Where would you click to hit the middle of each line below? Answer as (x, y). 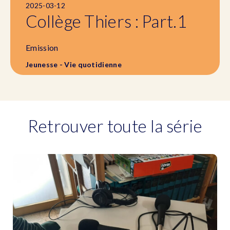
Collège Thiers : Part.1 (106, 21)
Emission (42, 47)
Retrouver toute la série (115, 126)
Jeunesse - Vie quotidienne (74, 64)
